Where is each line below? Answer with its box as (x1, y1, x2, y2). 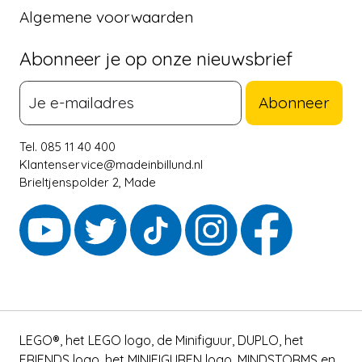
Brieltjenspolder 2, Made (19, 175, 156, 191)
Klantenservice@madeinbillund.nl (19, 157, 203, 173)
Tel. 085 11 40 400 (19, 139, 116, 155)
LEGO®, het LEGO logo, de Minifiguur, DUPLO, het (19, 331, 304, 348)
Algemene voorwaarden (19, 6, 193, 27)
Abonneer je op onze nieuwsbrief (19, 46, 293, 70)
